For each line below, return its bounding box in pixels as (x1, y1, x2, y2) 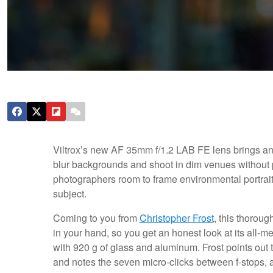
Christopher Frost (139, 211, 214, 225)
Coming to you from (52, 211, 140, 225)
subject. (52, 186, 87, 201)
